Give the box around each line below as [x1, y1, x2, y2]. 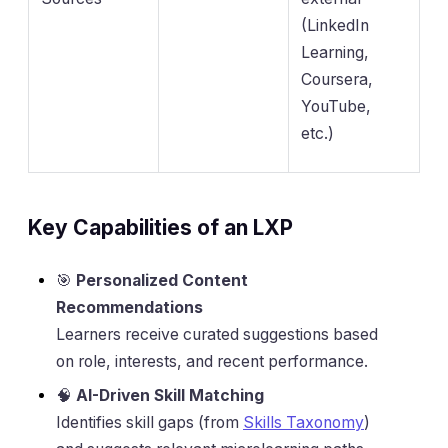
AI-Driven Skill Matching [76, 386, 264, 406]
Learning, [301, 42, 369, 62]
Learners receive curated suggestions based [56, 325, 378, 345]
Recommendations [56, 298, 203, 318]
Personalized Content [76, 271, 248, 291]
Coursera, [301, 69, 373, 89]
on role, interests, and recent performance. [56, 352, 368, 372]
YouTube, [301, 96, 371, 116]
